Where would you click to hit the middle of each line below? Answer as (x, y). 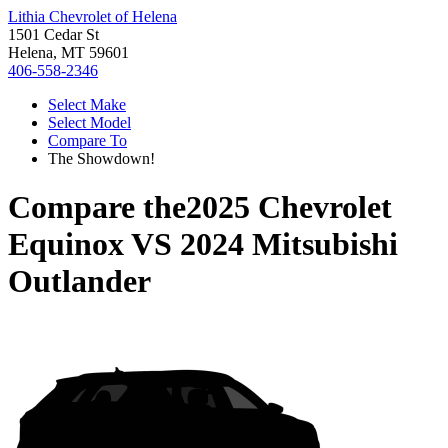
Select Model (89, 122)
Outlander (79, 281)
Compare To (87, 140)
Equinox (66, 244)
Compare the (97, 207)
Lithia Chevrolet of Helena (92, 16)
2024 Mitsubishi (289, 244)
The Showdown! (101, 158)
